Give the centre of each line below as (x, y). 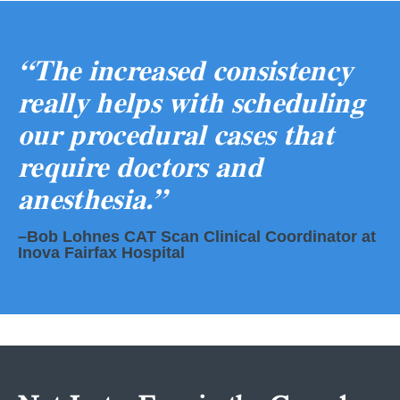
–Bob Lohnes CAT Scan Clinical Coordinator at (197, 236)
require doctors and (141, 166)
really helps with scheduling (191, 102)
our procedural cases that (176, 134)
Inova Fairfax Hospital (101, 252)
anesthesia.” (92, 198)
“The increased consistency (186, 70)
